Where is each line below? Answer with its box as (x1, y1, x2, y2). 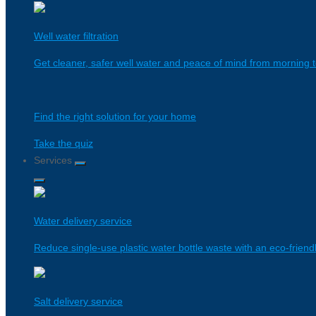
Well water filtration (34, 30, 119, 42)
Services (34, 154, 75, 166)
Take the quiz (34, 138, 93, 149)
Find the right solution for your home (34, 111, 196, 122)
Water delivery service (34, 215, 132, 226)
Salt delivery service (34, 296, 123, 307)
